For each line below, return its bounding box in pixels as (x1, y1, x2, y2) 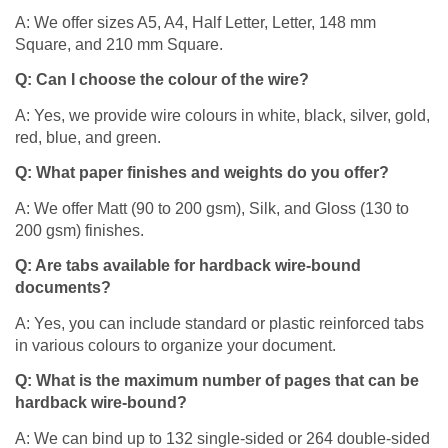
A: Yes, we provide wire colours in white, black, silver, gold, (15, 106, 430, 124)
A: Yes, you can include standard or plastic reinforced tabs (15, 314, 424, 332)
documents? (15, 279, 111, 297)
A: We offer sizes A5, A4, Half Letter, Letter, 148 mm (15, 13, 376, 31)
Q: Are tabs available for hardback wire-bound (15, 257, 361, 275)
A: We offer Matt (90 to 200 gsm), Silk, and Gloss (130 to (15, 199, 409, 217)
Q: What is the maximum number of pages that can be (15, 372, 419, 390)
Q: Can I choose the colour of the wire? (15, 71, 309, 89)
